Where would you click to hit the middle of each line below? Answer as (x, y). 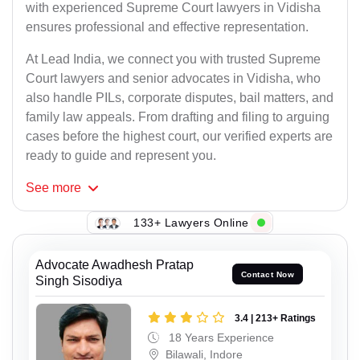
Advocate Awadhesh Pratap (115, 265)
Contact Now (268, 274)
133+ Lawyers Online (191, 222)
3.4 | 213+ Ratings (275, 319)
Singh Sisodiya (79, 281)
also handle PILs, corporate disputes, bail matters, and (180, 98)
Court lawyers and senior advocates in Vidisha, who (173, 79)
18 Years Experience (220, 338)
